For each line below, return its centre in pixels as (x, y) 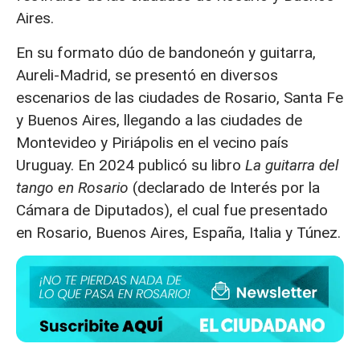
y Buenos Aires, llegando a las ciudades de (159, 120)
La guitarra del (292, 165)
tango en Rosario (74, 187)
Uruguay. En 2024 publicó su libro (131, 165)
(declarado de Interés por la (226, 187)
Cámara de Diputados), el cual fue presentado (172, 210)
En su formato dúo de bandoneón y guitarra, (166, 52)
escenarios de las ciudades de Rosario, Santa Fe (180, 97)
